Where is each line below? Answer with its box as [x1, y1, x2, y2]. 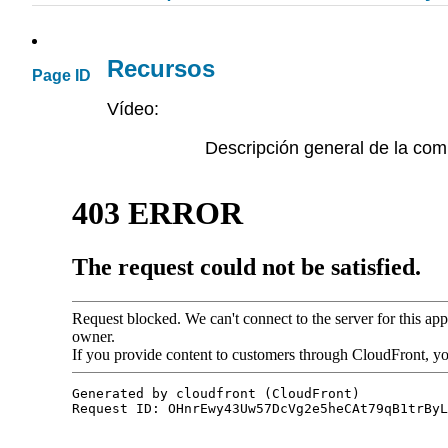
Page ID [32, 67, 91, 85]
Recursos [107, 55, 215, 83]
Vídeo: [107, 99, 159, 119]
